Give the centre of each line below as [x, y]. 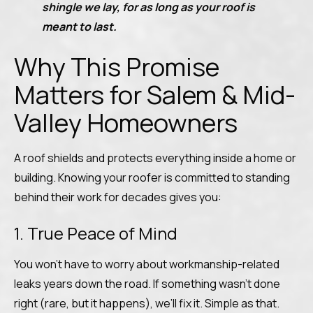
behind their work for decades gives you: [118, 197]
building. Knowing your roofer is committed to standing [152, 177]
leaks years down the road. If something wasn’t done [147, 284]
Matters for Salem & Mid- [155, 95]
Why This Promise [117, 67]
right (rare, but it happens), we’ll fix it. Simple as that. [147, 303]
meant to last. [79, 27]
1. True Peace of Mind [96, 233]
